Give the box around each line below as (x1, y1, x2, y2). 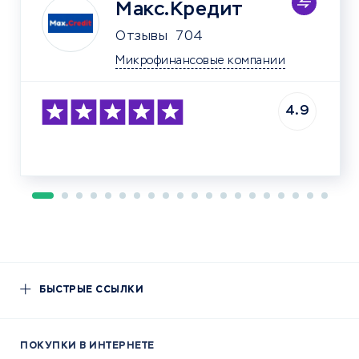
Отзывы (115, 30, 167, 43)
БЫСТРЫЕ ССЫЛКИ (39, 285, 143, 295)
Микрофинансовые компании (115, 55, 285, 67)
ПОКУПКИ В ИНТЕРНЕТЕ (20, 341, 155, 351)
